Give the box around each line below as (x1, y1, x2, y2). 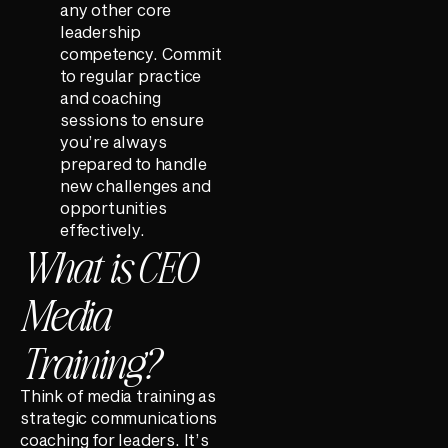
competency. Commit (60, 43, 222, 63)
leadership (60, 21, 142, 41)
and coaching (60, 87, 161, 107)
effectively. (60, 219, 145, 239)
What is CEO (20, 236, 195, 293)
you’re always (60, 131, 167, 151)
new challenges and (60, 175, 211, 195)
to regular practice (60, 65, 202, 85)
